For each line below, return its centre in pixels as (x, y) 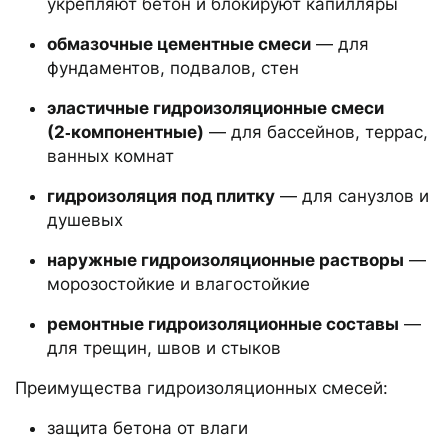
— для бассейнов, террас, (316, 131)
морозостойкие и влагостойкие (178, 283)
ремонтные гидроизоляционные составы (223, 323)
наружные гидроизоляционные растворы (225, 259)
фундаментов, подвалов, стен (173, 67)
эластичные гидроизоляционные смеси (215, 107)
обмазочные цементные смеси (179, 43)
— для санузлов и (352, 195)
